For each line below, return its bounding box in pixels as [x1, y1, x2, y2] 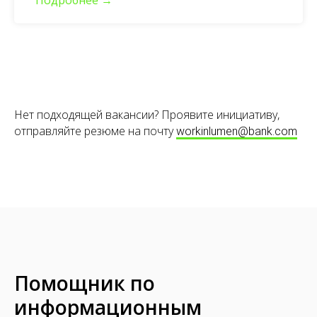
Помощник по [14, 269, 155, 296]
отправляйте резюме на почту [14, 122, 176, 139]
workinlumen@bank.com [176, 124, 297, 138]
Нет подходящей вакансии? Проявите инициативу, [14, 106, 279, 122]
